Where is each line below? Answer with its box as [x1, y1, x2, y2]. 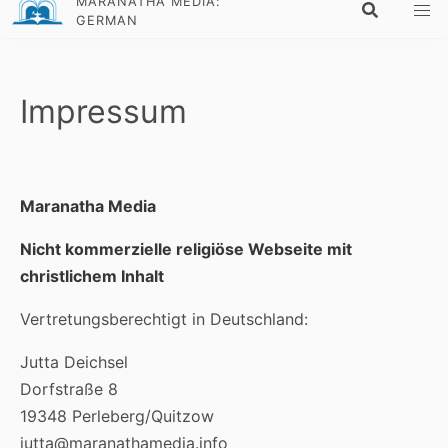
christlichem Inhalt [20, 266, 164, 286]
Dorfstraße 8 [20, 379, 118, 399]
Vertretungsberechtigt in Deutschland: [20, 309, 308, 329]
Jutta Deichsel [20, 352, 128, 372]
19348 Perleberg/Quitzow [20, 406, 214, 426]
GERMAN [76, 13, 139, 28]
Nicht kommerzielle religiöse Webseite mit [20, 239, 352, 259]
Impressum [20, 92, 187, 131]
